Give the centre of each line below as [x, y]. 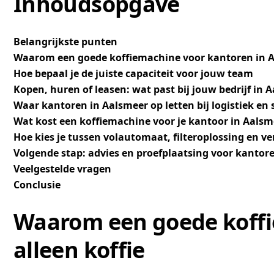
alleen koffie [79, 250]
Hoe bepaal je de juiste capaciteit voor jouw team [133, 73]
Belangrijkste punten [65, 42]
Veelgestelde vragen [62, 169]
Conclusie [37, 185]
